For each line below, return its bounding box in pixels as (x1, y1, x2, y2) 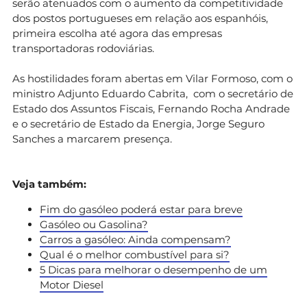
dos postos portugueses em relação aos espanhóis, (12, 11, 268, 25)
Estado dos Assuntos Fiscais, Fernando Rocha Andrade (12, 101, 290, 115)
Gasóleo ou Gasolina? (40, 217, 148, 231)
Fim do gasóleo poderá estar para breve (40, 202, 243, 216)
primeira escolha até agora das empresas (12, 26, 222, 40)
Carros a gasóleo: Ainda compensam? (40, 232, 231, 246)
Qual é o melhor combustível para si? (40, 247, 230, 261)
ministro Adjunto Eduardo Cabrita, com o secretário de (12, 86, 293, 100)
